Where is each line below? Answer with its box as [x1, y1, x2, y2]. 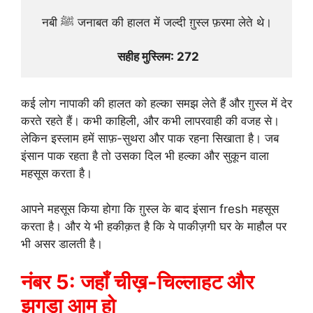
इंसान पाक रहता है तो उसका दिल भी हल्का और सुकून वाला [21, 149, 269, 163]
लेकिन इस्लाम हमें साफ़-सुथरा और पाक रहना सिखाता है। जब [21, 131, 279, 146]
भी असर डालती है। [21, 236, 103, 251]
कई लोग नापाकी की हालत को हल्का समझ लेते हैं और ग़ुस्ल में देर [21, 96, 292, 111]
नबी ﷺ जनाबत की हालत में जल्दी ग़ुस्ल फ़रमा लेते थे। [73, 15, 272, 29]
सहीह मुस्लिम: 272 [117, 49, 199, 64]
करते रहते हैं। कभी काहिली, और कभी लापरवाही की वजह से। [21, 114, 279, 129]
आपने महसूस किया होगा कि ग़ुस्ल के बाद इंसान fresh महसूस [21, 201, 279, 216]
